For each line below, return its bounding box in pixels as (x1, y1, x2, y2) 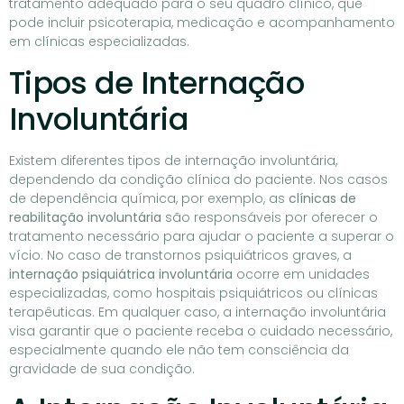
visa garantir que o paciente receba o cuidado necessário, (9, 321, 392, 340)
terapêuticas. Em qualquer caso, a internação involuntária (9, 302, 386, 321)
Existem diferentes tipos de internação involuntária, (9, 151, 337, 170)
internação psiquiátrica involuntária (9, 264, 233, 283)
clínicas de (289, 188, 356, 207)
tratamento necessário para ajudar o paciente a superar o (9, 226, 394, 245)
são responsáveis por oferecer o (161, 207, 378, 226)
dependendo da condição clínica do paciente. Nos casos (9, 170, 388, 188)
